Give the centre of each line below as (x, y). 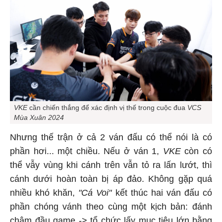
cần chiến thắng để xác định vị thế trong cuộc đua (107, 106)
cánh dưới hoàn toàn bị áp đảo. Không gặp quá (111, 178)
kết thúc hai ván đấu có (162, 192)
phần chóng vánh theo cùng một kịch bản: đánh (111, 205)
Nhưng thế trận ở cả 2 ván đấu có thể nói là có (111, 136)
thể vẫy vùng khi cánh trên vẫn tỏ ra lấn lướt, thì (111, 164)
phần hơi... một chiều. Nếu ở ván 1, (86, 150)
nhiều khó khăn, (44, 192)
